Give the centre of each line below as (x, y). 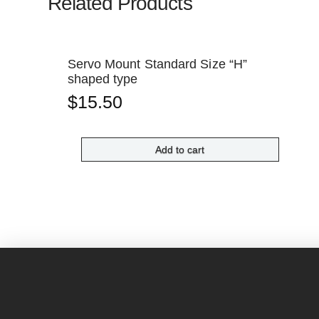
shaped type (103, 79)
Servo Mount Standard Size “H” (157, 64)
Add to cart (180, 149)
